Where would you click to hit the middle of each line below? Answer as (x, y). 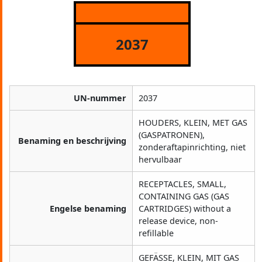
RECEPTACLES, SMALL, (182, 184)
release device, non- (178, 221)
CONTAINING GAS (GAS (184, 196)
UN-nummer (100, 98)
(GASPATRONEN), (172, 135)
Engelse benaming (88, 209)
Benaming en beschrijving (72, 141)
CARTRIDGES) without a (185, 209)
